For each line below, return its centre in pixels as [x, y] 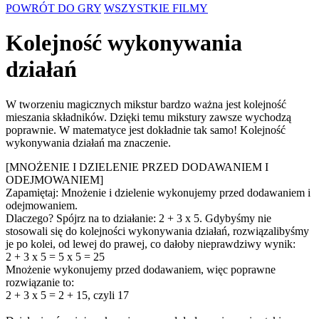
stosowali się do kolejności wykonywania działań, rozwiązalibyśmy [157, 231]
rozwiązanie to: [40, 282]
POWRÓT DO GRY [53, 8]
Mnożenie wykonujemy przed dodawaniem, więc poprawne [141, 269]
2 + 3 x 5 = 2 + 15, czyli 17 [67, 295]
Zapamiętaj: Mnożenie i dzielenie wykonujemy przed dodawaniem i [158, 192]
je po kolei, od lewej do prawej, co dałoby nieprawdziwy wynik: [151, 244]
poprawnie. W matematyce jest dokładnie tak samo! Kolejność [146, 130]
